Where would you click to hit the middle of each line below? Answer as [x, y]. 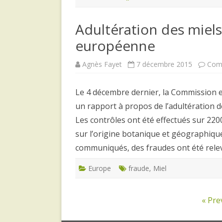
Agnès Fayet [102, 64]
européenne [115, 45]
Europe [100, 168]
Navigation [97, 199]
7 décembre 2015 [164, 64]
